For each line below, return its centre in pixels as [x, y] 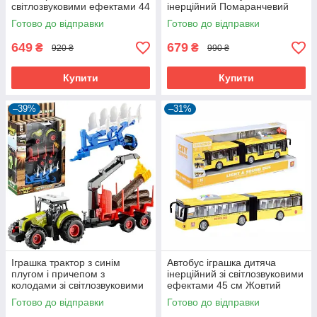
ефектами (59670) [54, 296]
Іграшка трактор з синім [66, 263]
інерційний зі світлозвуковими [235, 274]
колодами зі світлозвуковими [77, 285]
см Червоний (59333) [60, 18]
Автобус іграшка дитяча [221, 263]
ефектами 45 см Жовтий [224, 285]
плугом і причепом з [58, 274]
